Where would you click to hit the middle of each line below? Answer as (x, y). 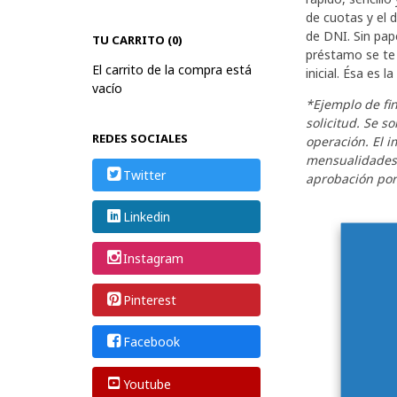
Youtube (148, 384)
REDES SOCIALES (140, 138)
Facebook (152, 342)
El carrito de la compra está (171, 69)
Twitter (145, 175)
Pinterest (150, 300)
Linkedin (147, 217)
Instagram (154, 259)
